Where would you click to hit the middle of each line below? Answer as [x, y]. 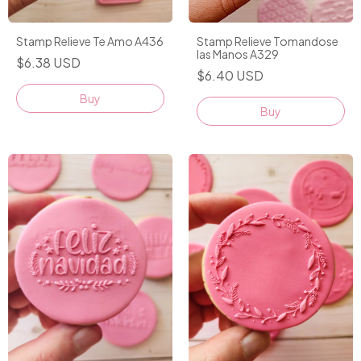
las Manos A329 [238, 54]
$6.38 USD [48, 63]
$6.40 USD [230, 75]
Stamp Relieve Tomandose [268, 41]
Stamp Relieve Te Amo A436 [90, 41]
